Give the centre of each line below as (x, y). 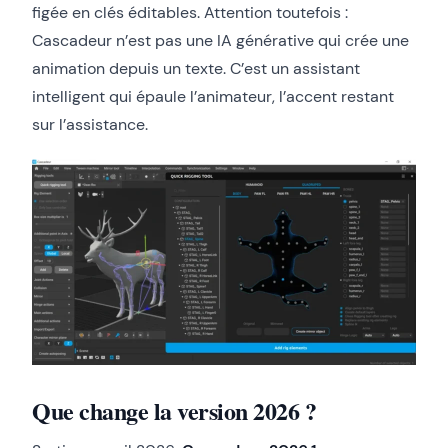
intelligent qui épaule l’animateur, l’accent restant (213, 96)
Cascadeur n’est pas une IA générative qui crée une (220, 40)
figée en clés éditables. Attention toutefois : (190, 12)
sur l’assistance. (90, 124)
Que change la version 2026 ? (174, 410)
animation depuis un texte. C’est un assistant (196, 68)
